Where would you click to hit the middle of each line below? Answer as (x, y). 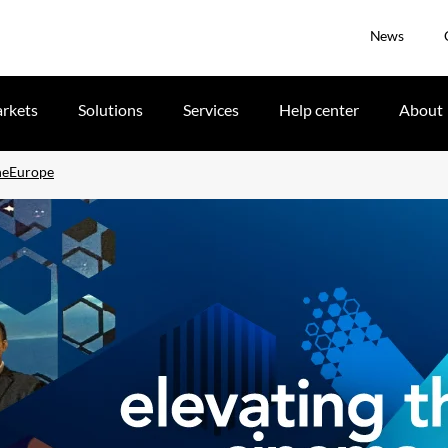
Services (211, 109)
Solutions (110, 109)
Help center (319, 109)
